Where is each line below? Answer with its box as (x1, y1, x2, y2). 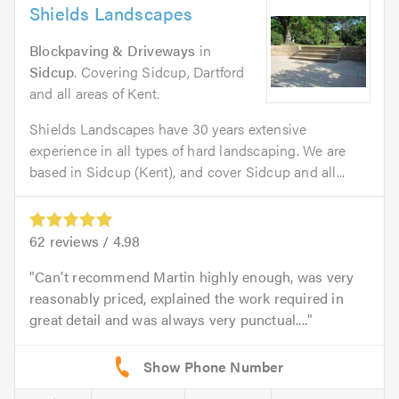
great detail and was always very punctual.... (29, 309, 308, 330)
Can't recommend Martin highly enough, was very (35, 266, 354, 288)
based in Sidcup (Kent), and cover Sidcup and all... (29, 161, 346, 183)
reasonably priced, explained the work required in (29, 288, 344, 309)
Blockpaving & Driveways (29, 40, 196, 61)
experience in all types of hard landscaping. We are (29, 140, 346, 161)
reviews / (45, 231, 113, 252)
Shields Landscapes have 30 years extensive (29, 118, 307, 140)
